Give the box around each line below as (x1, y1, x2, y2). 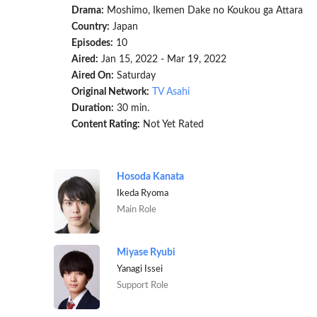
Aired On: (71, 71, 114, 81)
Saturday (113, 71, 156, 81)
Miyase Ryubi (116, 247, 175, 258)
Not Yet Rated (139, 120, 204, 129)
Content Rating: (71, 120, 140, 129)
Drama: (71, 6, 104, 16)
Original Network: (71, 87, 149, 97)
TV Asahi (151, 87, 190, 97)
